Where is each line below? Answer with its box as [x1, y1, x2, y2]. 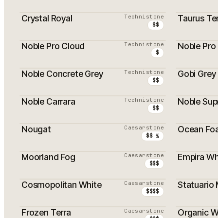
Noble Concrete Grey [21, 69, 103, 79]
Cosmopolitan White [21, 180, 102, 190]
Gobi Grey [178, 69, 216, 79]
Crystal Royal [21, 13, 73, 23]
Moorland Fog [21, 152, 75, 162]
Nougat [21, 124, 51, 134]
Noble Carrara [21, 96, 75, 107]
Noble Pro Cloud [21, 41, 85, 51]
